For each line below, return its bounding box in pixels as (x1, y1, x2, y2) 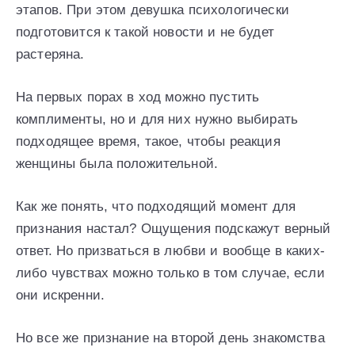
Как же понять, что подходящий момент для (16, 199, 296, 215)
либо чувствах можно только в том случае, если (16, 265, 325, 281)
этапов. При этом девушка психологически (16, 2, 289, 18)
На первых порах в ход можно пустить (16, 90, 260, 105)
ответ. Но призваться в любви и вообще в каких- (16, 243, 325, 259)
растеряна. (16, 47, 85, 63)
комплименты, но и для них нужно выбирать (16, 112, 298, 128)
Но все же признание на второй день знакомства (16, 330, 325, 346)
